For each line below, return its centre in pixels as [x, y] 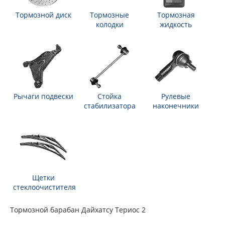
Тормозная [176, 15]
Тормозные [109, 15]
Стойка [109, 96]
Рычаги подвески [43, 96]
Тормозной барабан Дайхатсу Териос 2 [78, 210]
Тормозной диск [43, 15]
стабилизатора [109, 106]
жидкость [176, 24]
